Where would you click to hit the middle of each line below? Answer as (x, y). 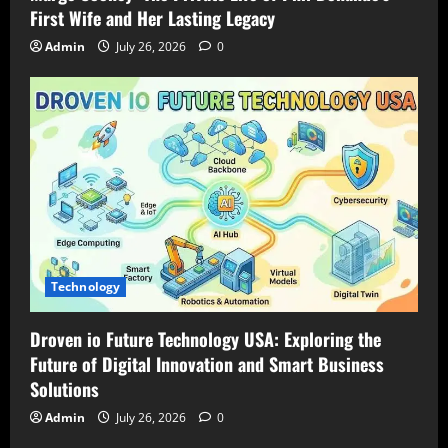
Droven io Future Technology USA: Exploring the (205, 338)
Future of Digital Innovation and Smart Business (207, 363)
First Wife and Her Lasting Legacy (152, 18)
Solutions (64, 388)
